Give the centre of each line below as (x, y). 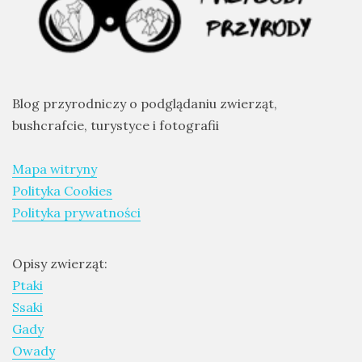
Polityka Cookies (62, 190)
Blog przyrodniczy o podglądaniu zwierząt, (145, 103)
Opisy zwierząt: (60, 263)
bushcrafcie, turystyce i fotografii (116, 125)
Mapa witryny (55, 168)
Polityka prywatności (76, 212)
